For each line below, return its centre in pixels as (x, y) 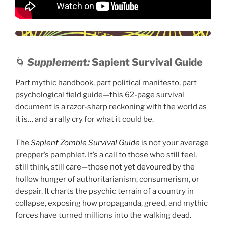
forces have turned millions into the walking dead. (103, 215)
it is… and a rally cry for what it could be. (84, 119)
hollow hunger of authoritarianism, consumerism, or (107, 179)
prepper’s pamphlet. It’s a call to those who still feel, (106, 155)
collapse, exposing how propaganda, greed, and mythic (111, 203)
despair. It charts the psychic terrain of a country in (104, 191)
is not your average (174, 143)
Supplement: (59, 62)
